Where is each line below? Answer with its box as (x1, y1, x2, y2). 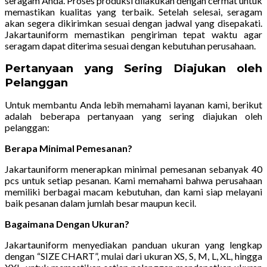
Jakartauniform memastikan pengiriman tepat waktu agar (5, 29, 262, 41)
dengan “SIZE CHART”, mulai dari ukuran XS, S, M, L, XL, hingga (5, 250, 262, 262)
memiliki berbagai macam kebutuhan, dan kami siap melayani (5, 186, 262, 198)
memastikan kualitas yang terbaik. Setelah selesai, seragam (5, 6, 262, 18)
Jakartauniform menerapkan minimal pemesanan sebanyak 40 (5, 163, 262, 175)
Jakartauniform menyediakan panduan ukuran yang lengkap (5, 239, 262, 251)
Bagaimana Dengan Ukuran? (5, 218, 129, 230)
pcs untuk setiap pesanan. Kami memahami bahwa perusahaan (5, 175, 262, 187)
